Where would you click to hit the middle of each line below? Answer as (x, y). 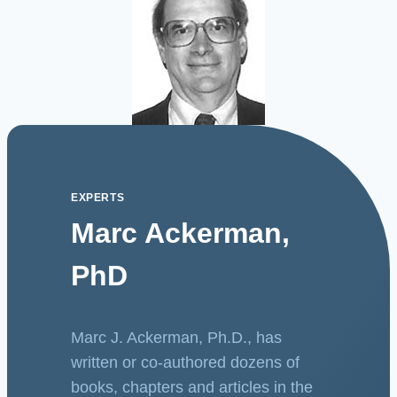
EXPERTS (98, 198)
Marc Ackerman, (180, 234)
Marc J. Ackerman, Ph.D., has (176, 338)
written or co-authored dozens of (185, 363)
